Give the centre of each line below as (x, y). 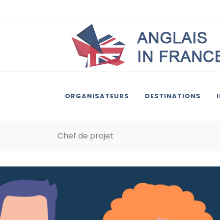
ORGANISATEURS (97, 96)
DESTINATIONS (173, 96)
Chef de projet (85, 136)
